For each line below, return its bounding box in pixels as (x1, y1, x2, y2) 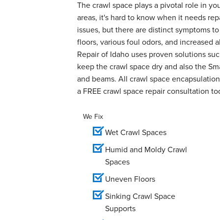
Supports (105, 202, 136, 214)
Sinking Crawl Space (105, 190, 175, 202)
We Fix (83, 111, 103, 122)
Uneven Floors (105, 173, 155, 185)
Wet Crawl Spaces (105, 126, 166, 138)
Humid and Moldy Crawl (105, 143, 187, 155)
